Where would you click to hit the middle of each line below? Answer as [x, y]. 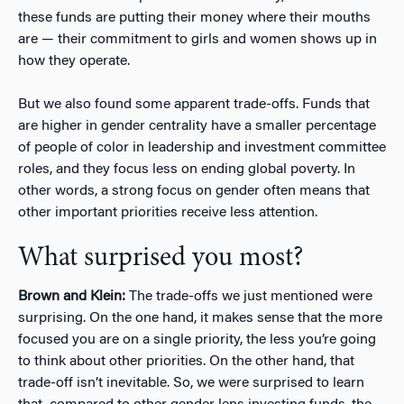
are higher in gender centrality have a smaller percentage [197, 126]
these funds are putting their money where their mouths [194, 18]
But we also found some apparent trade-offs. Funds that [194, 104]
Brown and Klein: [72, 296]
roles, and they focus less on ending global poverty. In [187, 169]
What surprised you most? [161, 258]
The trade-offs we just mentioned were [249, 296]
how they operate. [74, 61]
